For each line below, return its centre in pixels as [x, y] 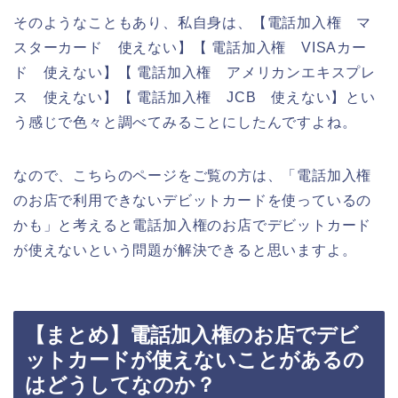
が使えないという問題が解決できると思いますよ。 [185, 250]
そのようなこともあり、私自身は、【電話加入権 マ [193, 22]
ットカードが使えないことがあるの [195, 360]
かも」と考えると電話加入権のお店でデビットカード [193, 225]
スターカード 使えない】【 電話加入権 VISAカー [190, 47]
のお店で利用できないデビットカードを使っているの [193, 200]
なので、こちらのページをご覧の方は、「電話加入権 [193, 175]
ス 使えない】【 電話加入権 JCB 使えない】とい [195, 97]
